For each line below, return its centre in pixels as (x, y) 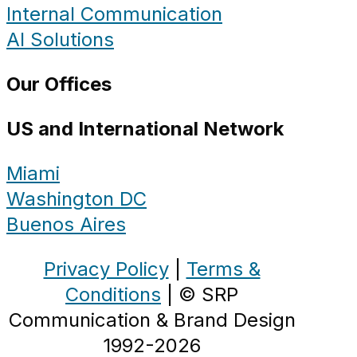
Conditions (113, 295)
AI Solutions (60, 40)
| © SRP (200, 295)
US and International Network (145, 129)
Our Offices (59, 84)
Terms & (223, 269)
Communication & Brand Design (152, 320)
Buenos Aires (66, 225)
